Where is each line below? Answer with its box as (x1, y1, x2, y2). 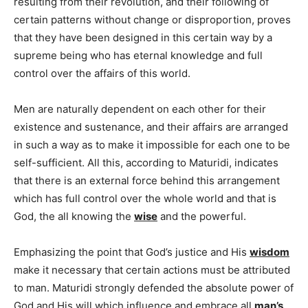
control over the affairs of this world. (14, 66, 190, 80)
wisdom (250, 245, 289, 258)
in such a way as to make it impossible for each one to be (14, 137, 290, 151)
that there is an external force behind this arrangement (14, 173, 280, 187)
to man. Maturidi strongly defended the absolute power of (14, 280, 294, 294)
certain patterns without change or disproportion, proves (14, 12, 291, 26)
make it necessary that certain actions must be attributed (14, 263, 290, 276)
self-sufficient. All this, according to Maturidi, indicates (14, 155, 278, 169)
